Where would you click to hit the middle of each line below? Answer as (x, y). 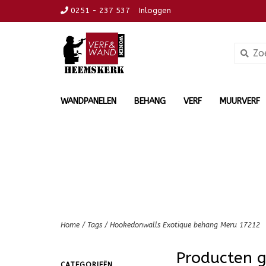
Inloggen (155, 10)
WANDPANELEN (88, 101)
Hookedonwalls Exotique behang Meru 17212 (185, 225)
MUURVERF (240, 101)
